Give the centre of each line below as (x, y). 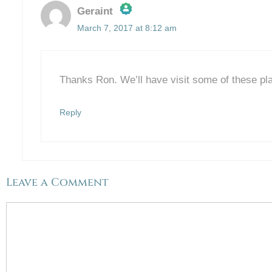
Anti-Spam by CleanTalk (137, 59)
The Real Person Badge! (140, 38)
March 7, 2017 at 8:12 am (127, 28)
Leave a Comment (57, 183)
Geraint (95, 12)
